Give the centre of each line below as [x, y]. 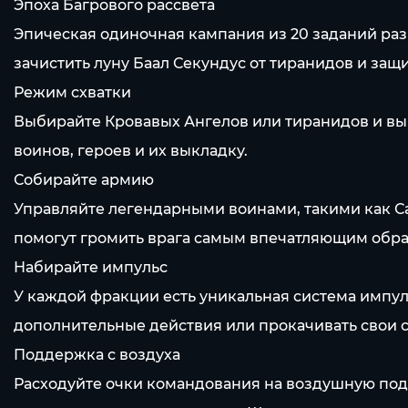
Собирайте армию [84, 180]
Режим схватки [72, 92]
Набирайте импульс [91, 267]
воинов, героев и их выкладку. [131, 151]
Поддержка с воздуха [97, 355]
